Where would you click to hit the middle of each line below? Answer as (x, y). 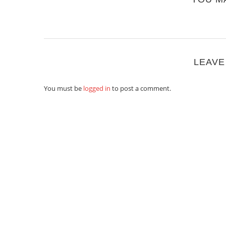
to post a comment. (141, 88)
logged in (97, 88)
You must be (64, 88)
